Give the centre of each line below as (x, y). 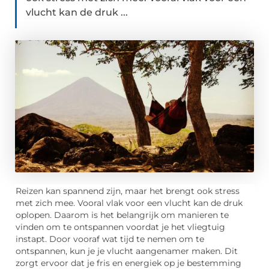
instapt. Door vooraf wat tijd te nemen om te (110, 239)
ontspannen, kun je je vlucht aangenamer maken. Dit (127, 251)
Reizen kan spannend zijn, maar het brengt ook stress (128, 191)
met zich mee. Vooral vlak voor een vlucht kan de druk (129, 203)
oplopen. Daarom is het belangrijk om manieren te (122, 215)
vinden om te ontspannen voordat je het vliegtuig (120, 227)
